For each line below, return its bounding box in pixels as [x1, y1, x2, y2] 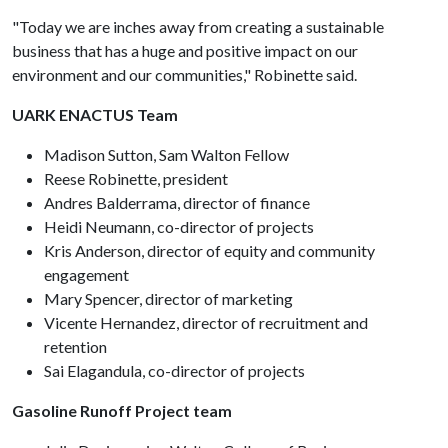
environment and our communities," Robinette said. [12, 65, 360, 84]
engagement [44, 265, 132, 284]
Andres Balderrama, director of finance [44, 193, 313, 212]
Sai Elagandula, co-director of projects [44, 361, 308, 380]
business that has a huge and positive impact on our [12, 41, 358, 60]
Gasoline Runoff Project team [12, 401, 232, 420]
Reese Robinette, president [44, 169, 231, 188]
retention [44, 337, 110, 356]
